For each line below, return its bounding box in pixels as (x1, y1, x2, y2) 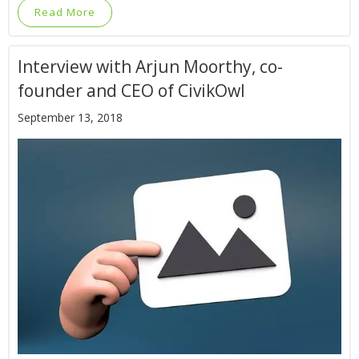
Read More (34, 5, 95, 19)
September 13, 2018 (18, 110, 123, 125)
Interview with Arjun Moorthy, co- (18, 55, 283, 78)
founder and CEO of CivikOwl (18, 79, 245, 102)
